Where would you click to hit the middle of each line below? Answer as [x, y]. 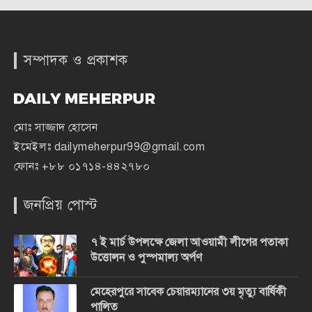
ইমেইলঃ [34, 147]
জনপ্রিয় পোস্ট [61, 205]
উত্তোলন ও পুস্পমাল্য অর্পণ [146, 258]
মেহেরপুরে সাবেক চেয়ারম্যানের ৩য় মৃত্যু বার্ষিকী [188, 292]
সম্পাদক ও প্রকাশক [76, 60]
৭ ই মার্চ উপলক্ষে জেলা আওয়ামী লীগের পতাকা [189, 243]
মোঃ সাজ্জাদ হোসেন [56, 128]
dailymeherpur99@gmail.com [129, 147]
